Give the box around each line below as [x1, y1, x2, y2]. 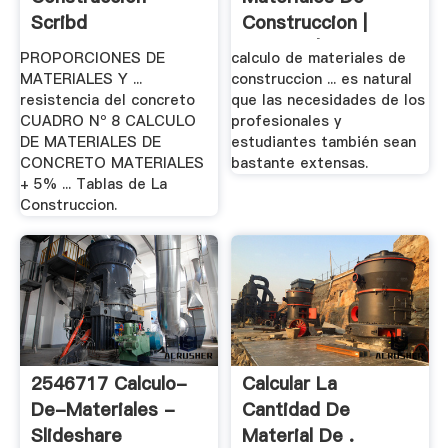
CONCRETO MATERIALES [19, 152, 204, 173]
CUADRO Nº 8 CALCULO [19, 110, 196, 131]
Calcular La [242, 371, 338, 397]
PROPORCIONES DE [19, 47, 165, 68]
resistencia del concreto [19, 89, 195, 110]
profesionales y [231, 110, 342, 131]
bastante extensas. [231, 152, 369, 173]
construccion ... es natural [231, 68, 413, 89]
